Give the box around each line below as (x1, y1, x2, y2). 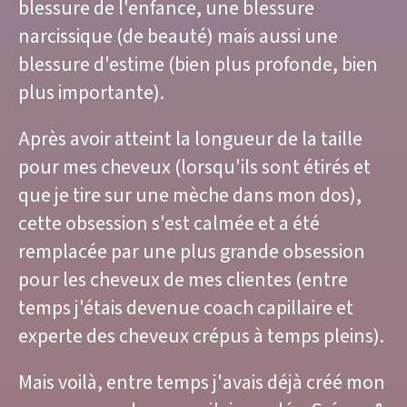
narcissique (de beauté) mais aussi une (18, 24, 338, 51)
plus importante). (18, 80, 168, 107)
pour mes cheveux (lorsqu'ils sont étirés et (18, 154, 371, 182)
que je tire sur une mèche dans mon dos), (18, 183, 362, 210)
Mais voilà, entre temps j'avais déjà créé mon (18, 370, 385, 397)
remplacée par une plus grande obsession (18, 239, 365, 266)
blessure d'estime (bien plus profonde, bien (18, 52, 378, 79)
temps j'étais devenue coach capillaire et (18, 295, 353, 323)
